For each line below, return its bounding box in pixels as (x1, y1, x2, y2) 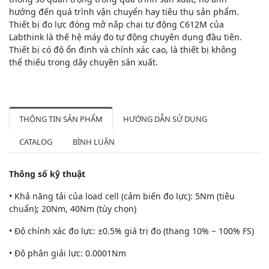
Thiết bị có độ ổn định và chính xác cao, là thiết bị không (9, 43, 237, 55)
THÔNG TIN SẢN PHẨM (19, 113, 103, 124)
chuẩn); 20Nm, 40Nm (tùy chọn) (9, 202, 136, 214)
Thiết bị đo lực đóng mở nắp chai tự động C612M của (9, 18, 224, 30)
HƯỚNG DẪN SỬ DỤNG (123, 113, 207, 124)
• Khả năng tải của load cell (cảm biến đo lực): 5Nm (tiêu (9, 190, 235, 202)
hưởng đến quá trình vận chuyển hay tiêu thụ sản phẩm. (9, 5, 239, 17)
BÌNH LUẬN (73, 136, 115, 147)
